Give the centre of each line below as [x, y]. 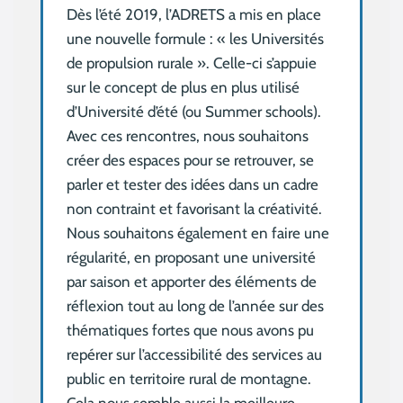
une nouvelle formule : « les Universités [196, 39]
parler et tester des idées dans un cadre [193, 185]
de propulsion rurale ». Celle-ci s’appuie [192, 63]
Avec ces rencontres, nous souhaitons [188, 136]
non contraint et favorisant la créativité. [195, 209]
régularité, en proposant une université [192, 258]
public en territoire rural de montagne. [189, 379]
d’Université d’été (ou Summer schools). [194, 112]
